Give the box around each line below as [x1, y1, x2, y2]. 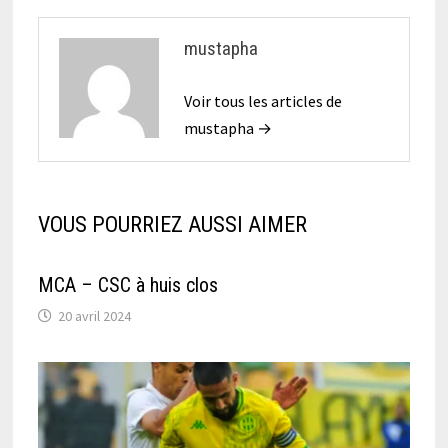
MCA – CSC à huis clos [37, 273, 223, 298]
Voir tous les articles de [183, 91, 342, 112]
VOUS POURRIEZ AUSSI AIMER [37, 212, 307, 238]
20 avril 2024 [57, 307, 131, 326]
